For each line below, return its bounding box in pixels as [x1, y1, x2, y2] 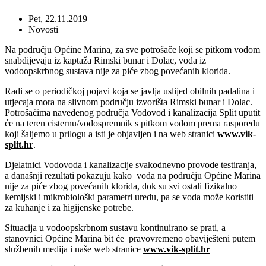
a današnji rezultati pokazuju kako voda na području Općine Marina [5, 170, 261, 180]
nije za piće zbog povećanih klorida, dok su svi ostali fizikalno [5, 180, 237, 191]
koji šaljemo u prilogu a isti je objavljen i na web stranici [5, 128, 217, 139]
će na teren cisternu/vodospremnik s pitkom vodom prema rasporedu [5, 118, 260, 128]
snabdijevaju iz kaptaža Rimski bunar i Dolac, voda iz [5, 55, 206, 65]
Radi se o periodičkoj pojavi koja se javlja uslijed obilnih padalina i [5, 85, 255, 96]
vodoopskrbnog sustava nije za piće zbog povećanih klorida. [5, 65, 230, 76]
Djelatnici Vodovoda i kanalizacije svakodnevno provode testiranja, [5, 159, 256, 170]
